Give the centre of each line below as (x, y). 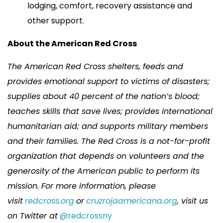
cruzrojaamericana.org (132, 201)
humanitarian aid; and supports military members (108, 126)
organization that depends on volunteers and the (106, 156)
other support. (58, 20)
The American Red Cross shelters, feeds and (95, 66)
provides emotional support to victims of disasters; (109, 81)
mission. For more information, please (82, 186)
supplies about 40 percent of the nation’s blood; (104, 96)
